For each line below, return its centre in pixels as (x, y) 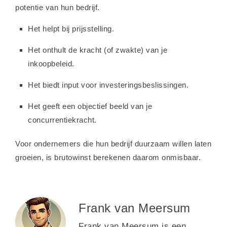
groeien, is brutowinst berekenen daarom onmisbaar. (108, 157)
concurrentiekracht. (62, 120)
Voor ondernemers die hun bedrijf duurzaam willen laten (113, 143)
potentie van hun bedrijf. (58, 7)
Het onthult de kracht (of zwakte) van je (98, 50)
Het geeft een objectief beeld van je (90, 106)
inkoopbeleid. (51, 63)
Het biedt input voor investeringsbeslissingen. (108, 85)
